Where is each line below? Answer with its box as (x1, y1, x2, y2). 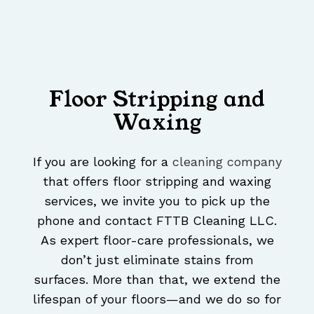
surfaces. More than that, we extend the (34, 271, 280, 287)
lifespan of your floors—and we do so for (33, 291, 281, 306)
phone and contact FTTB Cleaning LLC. (37, 212, 277, 228)
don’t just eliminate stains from (60, 252, 254, 267)
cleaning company (172, 153, 282, 169)
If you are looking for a (32, 153, 172, 169)
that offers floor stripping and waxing (43, 173, 271, 189)
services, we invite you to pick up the (44, 193, 270, 208)
